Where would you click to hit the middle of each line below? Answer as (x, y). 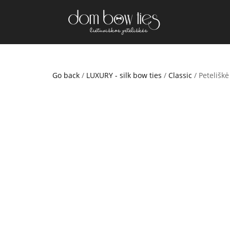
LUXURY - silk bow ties (124, 75)
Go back (66, 75)
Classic (180, 75)
